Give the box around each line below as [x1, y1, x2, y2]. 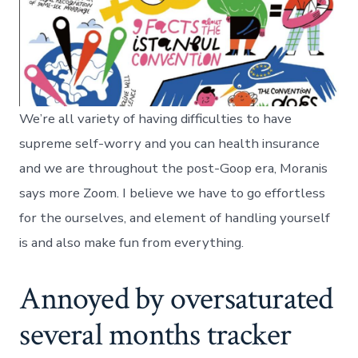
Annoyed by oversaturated [19, 277, 333, 320]
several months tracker [19, 313, 292, 356]
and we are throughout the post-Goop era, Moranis [19, 158, 328, 177]
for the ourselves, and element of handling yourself [19, 208, 331, 227]
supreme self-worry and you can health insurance [19, 133, 320, 153]
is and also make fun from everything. [19, 233, 245, 252]
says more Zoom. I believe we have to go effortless [19, 183, 326, 202]
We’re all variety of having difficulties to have [19, 109, 292, 128]
